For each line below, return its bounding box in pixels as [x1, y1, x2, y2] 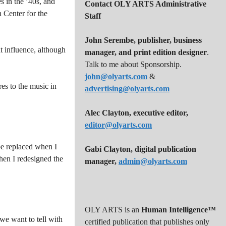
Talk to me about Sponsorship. [85, 60, 182, 69]
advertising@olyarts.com [85, 84, 169, 93]
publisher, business [138, 36, 202, 44]
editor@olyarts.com [85, 121, 152, 129]
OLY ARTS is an [85, 205, 141, 214]
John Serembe [85, 36, 134, 44]
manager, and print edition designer [85, 48, 207, 56]
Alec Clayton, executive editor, [85, 108, 188, 117]
